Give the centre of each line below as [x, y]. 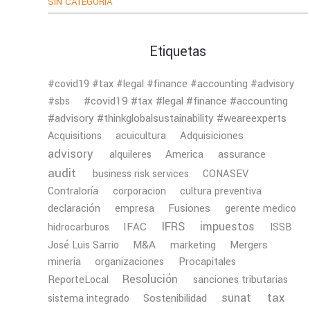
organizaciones [130, 262]
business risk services [140, 174]
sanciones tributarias [240, 280]
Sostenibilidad [175, 298]
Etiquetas [178, 52]
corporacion [139, 191]
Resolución [151, 279]
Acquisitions [75, 136]
